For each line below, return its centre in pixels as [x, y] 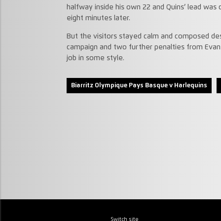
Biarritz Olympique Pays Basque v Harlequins [139, 85]
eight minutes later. [98, 18]
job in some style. [95, 58]
